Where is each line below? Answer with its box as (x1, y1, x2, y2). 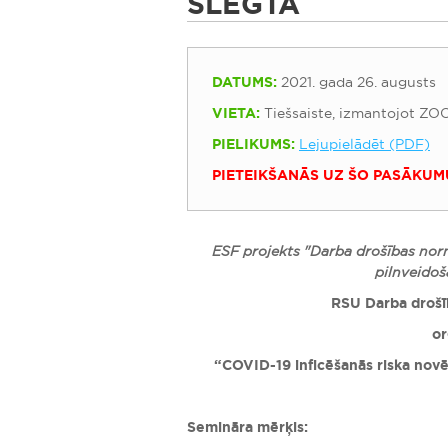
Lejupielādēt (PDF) (299, 135, 430, 153)
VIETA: (212, 104, 260, 122)
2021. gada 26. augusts (277, 73, 436, 91)
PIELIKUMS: (212, 135, 295, 153)
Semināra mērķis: (187, 418, 308, 436)
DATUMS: (212, 73, 277, 91)
